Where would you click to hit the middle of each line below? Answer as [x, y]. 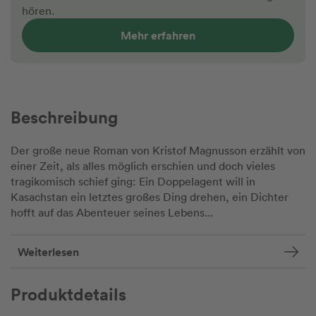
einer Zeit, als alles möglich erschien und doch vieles [143, 166]
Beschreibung [64, 117]
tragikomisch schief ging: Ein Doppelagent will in [133, 182]
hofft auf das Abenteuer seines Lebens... [112, 213]
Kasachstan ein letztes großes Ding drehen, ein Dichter [150, 197]
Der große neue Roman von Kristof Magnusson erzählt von [158, 151]
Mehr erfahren [158, 36]
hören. [38, 11]
